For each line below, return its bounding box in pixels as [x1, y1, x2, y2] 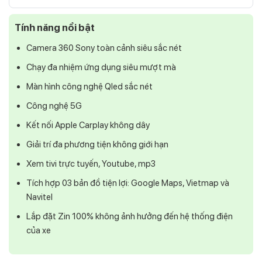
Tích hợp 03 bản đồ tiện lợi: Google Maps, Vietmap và [26, 177, 229, 188]
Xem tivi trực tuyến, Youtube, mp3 [26, 158, 156, 169]
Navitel [26, 191, 53, 202]
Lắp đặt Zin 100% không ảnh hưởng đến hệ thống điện [26, 211, 233, 222]
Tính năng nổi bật [15, 22, 95, 34]
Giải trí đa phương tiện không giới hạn [26, 139, 168, 150]
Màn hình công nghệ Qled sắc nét [26, 81, 153, 92]
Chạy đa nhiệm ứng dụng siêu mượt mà [26, 61, 176, 73]
